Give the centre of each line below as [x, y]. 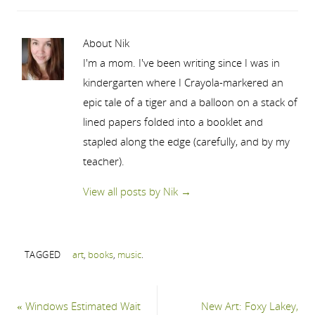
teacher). [103, 161]
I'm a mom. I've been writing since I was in [181, 63]
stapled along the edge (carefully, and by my [186, 141]
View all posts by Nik [131, 192]
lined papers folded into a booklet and [173, 122]
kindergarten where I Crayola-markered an [183, 82]
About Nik [106, 43]
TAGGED [43, 254]
